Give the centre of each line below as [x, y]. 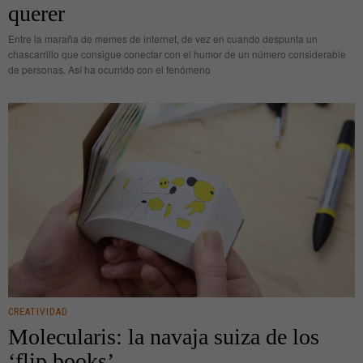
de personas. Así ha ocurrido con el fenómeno [109, 69]
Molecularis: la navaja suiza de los [164, 337]
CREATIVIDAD [38, 312]
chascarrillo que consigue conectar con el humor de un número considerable [177, 53]
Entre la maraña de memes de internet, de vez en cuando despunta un [163, 38]
